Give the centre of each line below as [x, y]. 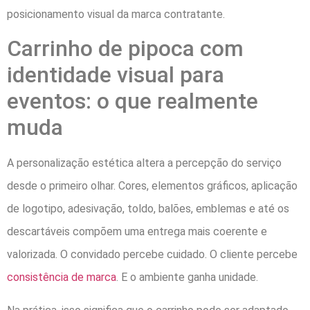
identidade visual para [116, 75]
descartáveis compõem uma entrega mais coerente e [137, 232]
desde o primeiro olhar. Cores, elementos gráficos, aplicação [152, 186]
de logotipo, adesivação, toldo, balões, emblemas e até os [148, 209]
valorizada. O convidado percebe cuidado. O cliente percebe [152, 255]
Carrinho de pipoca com [125, 49]
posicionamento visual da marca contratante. [116, 14]
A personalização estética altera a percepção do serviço [144, 163]
